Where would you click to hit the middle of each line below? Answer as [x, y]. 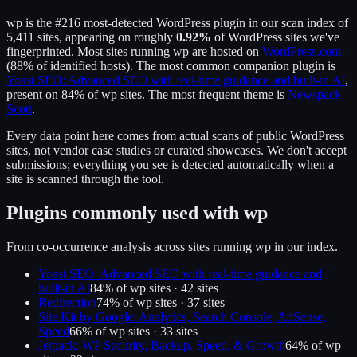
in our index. [304, 246]
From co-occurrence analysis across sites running [131, 246]
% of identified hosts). [78, 65]
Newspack [314, 94]
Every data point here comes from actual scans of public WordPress [175, 135]
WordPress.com [302, 51]
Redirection [67, 302]
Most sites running [125, 51]
